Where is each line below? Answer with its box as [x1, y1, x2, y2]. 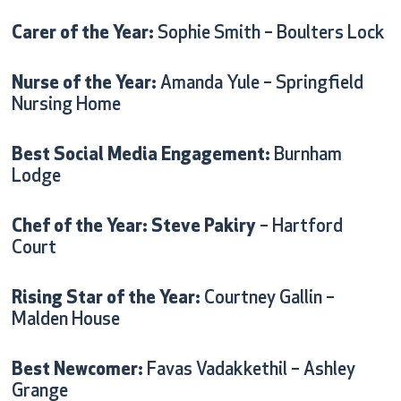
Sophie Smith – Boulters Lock [153, 25, 385, 44]
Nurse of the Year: [11, 75, 157, 94]
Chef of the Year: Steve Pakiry [11, 218, 256, 237]
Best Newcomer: [11, 362, 143, 380]
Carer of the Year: [11, 25, 154, 44]
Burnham [269, 147, 342, 166]
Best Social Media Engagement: [11, 147, 270, 166]
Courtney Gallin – [200, 290, 335, 309]
